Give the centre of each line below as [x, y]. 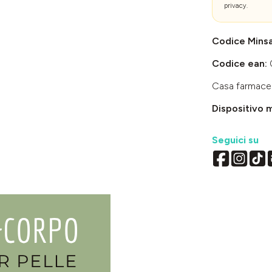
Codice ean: [240, 63]
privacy [235, 5]
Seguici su [235, 140]
